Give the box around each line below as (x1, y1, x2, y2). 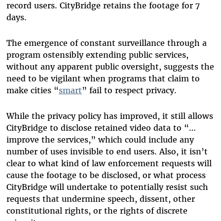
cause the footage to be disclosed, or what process (6, 170, 206, 181)
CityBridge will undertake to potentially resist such (6, 182, 208, 192)
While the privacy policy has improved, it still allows (6, 111, 213, 121)
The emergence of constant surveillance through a (6, 38, 207, 48)
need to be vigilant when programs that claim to (6, 74, 200, 84)
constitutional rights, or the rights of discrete (6, 206, 187, 216)
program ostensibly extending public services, (6, 50, 188, 60)
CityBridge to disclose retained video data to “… (6, 123, 196, 133)
